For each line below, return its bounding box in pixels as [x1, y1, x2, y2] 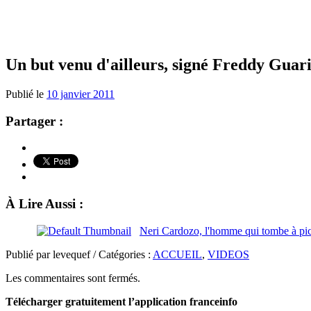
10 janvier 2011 [47, 87, 115, 100]
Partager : [6, 113, 63, 128]
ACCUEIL [153, 248, 202, 260]
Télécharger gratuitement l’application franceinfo [6, 295, 237, 308]
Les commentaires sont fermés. [6, 271, 140, 284]
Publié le [6, 87, 47, 100]
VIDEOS [208, 248, 249, 260]
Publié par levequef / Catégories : [6, 248, 153, 260]
